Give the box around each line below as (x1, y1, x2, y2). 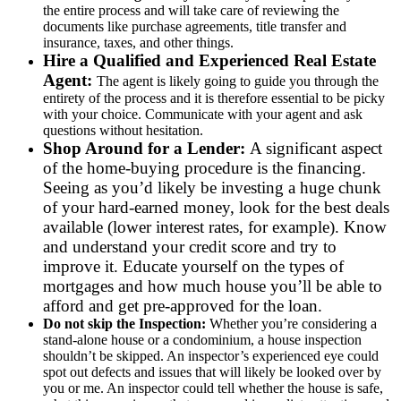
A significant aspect (250, 138, 382, 158)
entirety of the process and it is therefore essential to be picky (43, 90, 385, 106)
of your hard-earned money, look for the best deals (43, 197, 389, 217)
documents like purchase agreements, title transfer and (43, 18, 346, 34)
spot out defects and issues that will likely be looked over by (43, 363, 381, 380)
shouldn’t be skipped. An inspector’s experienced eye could (43, 347, 379, 363)
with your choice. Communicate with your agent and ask (43, 106, 363, 122)
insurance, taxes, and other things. (43, 34, 234, 50)
